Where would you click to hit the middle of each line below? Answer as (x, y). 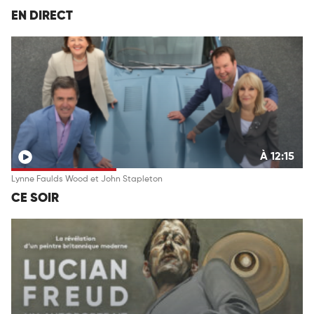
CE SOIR (35, 198)
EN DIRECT (42, 16)
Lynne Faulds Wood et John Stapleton (87, 179)
